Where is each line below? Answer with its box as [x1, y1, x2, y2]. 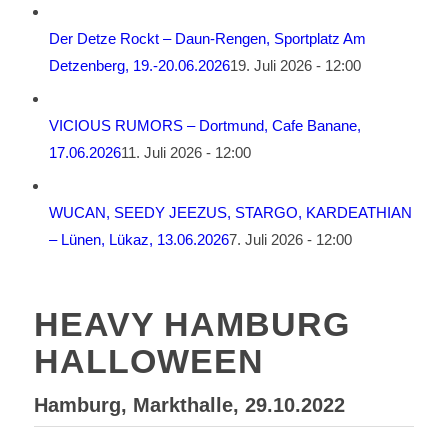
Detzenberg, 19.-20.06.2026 [48, 57, 230, 74]
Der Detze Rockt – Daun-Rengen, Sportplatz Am [48, 30, 366, 47]
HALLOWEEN [33, 342, 264, 380]
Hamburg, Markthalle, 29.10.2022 [33, 394, 345, 416]
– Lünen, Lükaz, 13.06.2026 [48, 231, 229, 248]
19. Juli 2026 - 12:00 [229, 57, 361, 74]
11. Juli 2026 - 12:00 [120, 144, 251, 161]
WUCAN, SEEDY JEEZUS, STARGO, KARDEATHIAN [48, 204, 412, 221]
